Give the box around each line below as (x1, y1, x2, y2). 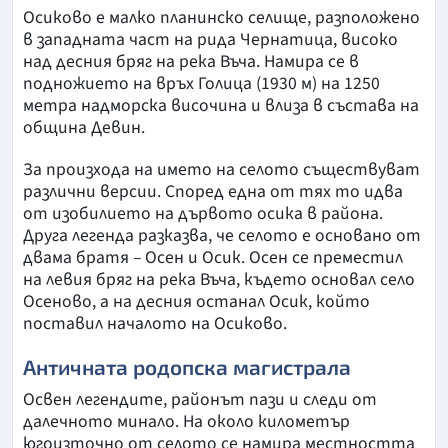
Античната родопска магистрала (23, 354, 351, 380)
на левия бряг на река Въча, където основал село (23, 267, 415, 293)
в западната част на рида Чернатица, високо (23, 27, 398, 53)
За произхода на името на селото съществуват (23, 157, 420, 183)
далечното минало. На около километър (23, 409, 350, 435)
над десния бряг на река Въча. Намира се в (23, 49, 359, 75)
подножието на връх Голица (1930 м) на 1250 (23, 71, 380, 97)
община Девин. (23, 115, 145, 141)
